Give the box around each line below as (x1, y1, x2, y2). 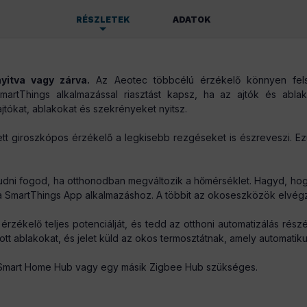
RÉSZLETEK (75, 14, 130, 25)
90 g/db (85, 69, 123, 80)
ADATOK (172, 14, 211, 25)
